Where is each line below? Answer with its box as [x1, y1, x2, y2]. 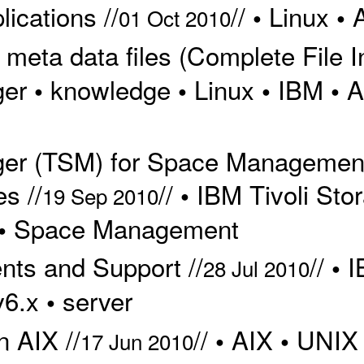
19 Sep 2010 [41, 180, 158, 211]
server [62, 282, 132, 319]
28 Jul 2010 [202, 253, 310, 284]
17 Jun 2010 [80, 325, 193, 356]
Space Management [13, 210, 239, 247]
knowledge [50, 70, 171, 107]
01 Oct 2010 [118, 2, 231, 32]
